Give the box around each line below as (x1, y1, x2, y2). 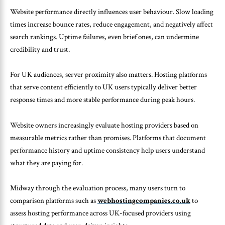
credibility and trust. (10, 44, 70, 54)
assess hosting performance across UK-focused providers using (10, 208, 191, 218)
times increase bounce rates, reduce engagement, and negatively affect (10, 19, 213, 29)
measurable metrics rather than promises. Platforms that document (10, 133, 206, 143)
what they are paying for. (10, 158, 83, 168)
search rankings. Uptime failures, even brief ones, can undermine (10, 32, 199, 42)
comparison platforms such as (10, 196, 97, 206)
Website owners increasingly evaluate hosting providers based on (10, 120, 198, 130)
